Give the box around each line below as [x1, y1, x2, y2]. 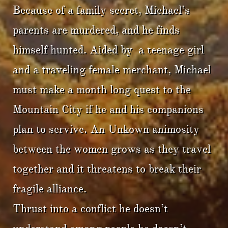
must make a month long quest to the [13, 82, 191, 96]
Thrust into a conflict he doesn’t [13, 202, 168, 215]
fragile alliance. [13, 182, 90, 195]
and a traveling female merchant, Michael [13, 63, 211, 76]
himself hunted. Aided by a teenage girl [13, 43, 204, 56]
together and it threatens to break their [13, 162, 201, 176]
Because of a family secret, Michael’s [13, 3, 190, 17]
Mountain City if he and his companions [13, 102, 204, 116]
